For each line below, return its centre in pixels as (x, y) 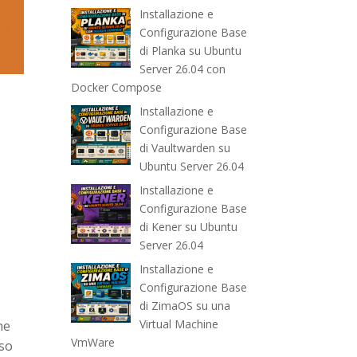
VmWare (93, 343)
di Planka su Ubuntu (190, 51)
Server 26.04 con (182, 69)
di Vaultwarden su (184, 148)
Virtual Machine (178, 324)
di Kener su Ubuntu (188, 227)
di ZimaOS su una (184, 306)
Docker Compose (117, 88)
